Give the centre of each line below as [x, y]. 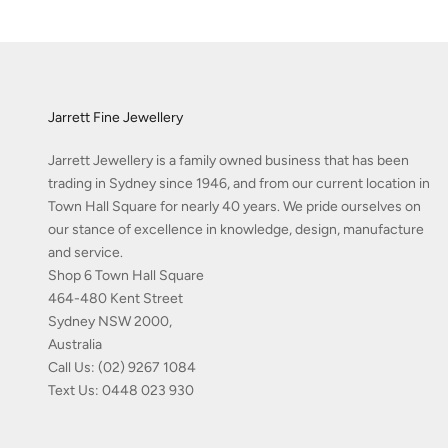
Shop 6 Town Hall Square [126, 276]
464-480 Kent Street [117, 299]
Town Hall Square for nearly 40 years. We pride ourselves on [234, 207]
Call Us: [73, 368]
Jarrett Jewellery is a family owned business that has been [228, 161]
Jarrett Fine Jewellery [115, 118]
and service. [85, 253]
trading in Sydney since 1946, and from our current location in [239, 184]
